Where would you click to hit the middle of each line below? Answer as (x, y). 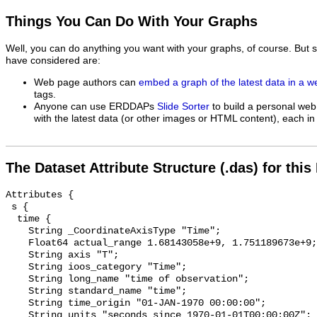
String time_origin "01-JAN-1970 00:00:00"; (17, 304)
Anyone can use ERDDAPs (96, 106)
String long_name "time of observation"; (17, 279)
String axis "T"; (17, 255)
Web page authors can (86, 82)
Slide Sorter (183, 106)
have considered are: (53, 61)
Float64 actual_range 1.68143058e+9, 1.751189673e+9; (17, 243)
